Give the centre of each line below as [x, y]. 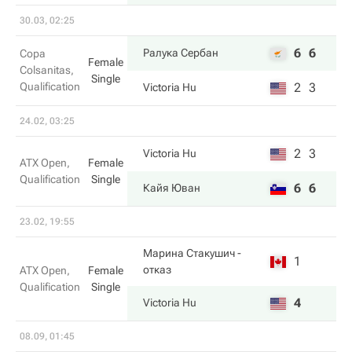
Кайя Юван [172, 188]
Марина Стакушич [189, 253]
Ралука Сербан [181, 53]
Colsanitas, [47, 70]
